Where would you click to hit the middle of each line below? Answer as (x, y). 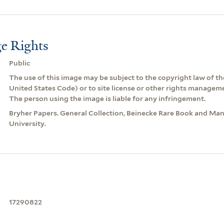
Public (19, 63)
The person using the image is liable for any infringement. (107, 98)
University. (27, 123)
